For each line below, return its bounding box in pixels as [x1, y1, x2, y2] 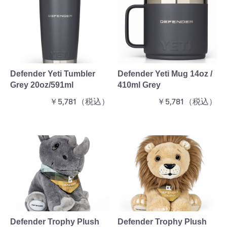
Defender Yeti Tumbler [10, 69, 95, 78]
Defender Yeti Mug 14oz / [118, 69, 212, 78]
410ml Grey [118, 80, 161, 89]
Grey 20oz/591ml [10, 80, 73, 89]
